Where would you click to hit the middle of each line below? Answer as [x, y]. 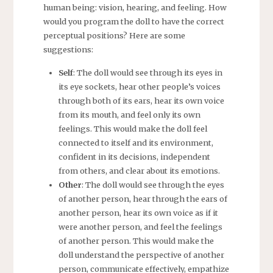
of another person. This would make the [136, 240]
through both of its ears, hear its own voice [142, 100]
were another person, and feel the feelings [141, 226]
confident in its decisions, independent [135, 156]
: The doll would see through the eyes [153, 184]
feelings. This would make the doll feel [133, 128]
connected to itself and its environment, [136, 142]
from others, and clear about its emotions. [140, 170]
